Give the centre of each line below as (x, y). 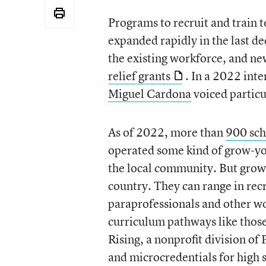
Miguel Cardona (149, 93)
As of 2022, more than (167, 132)
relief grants (139, 75)
